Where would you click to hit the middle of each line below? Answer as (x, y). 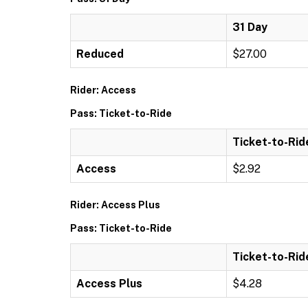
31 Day (250, 27)
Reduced (100, 54)
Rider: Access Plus (115, 205)
